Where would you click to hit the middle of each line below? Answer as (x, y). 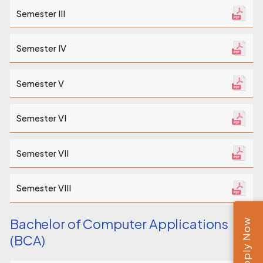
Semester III (41, 13)
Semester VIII (43, 188)
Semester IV (41, 48)
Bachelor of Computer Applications (119, 223)
